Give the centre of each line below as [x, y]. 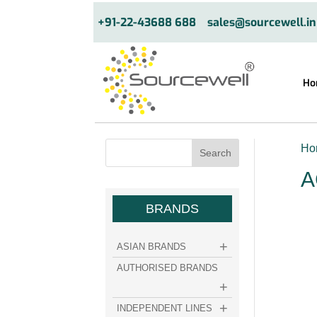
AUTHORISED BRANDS [168, 267]
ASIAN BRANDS [152, 246]
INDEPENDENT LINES [165, 308]
